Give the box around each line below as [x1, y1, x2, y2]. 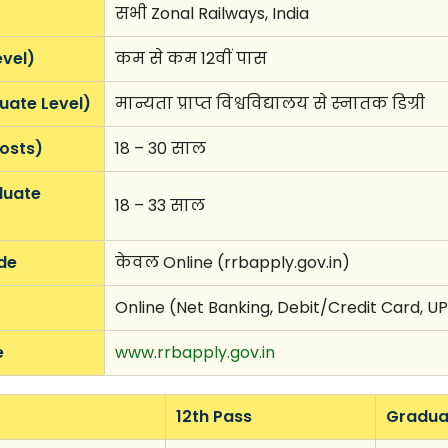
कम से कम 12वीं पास [114, 46, 267, 70]
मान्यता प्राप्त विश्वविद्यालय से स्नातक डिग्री [114, 91, 425, 115]
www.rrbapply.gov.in [114, 340, 275, 364]
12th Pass [175, 404, 252, 428]
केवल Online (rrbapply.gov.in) [114, 250, 350, 274]
